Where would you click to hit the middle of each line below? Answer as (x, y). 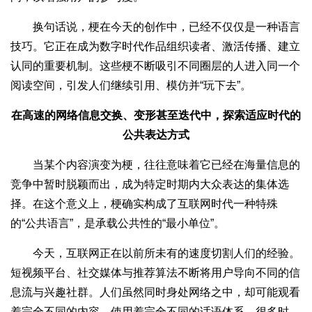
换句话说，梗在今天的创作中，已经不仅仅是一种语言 (155, 26)
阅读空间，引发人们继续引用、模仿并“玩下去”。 (131, 85)
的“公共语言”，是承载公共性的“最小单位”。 (118, 223)
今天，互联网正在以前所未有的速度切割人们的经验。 (155, 253)
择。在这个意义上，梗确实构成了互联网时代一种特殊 (144, 203)
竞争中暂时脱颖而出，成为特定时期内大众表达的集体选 (150, 184)
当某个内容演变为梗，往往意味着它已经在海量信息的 (155, 164)
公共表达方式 (156, 134)
